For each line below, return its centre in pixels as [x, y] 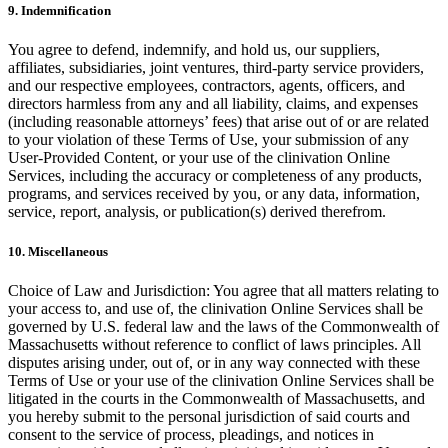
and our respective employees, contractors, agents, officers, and [206, 86]
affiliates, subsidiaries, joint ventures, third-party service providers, [216, 68]
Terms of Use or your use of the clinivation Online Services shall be [221, 380]
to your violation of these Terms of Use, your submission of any [208, 140]
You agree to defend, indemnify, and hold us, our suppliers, [194, 50]
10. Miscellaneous [58, 251]
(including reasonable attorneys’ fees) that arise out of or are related [218, 122]
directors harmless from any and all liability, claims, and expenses [213, 104]
